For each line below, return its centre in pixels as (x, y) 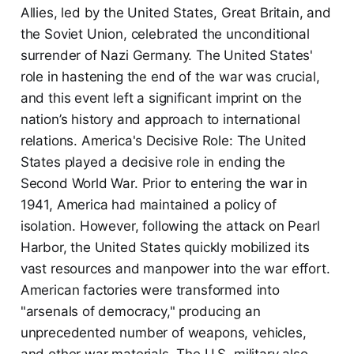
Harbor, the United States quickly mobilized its (165, 248)
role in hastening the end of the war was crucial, (170, 77)
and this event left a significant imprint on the (161, 98)
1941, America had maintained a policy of (148, 205)
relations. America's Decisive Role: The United (163, 141)
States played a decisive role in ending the (153, 162)
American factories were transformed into (150, 290)
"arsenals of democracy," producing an (140, 312)
